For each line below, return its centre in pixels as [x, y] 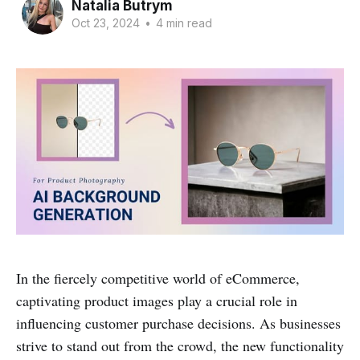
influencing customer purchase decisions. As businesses [178, 323]
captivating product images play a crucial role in [157, 301]
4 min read [182, 22]
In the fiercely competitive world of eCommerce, [158, 278]
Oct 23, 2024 [105, 22]
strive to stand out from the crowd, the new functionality [180, 346]
